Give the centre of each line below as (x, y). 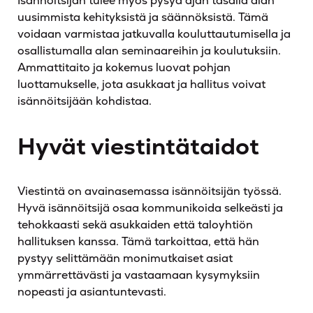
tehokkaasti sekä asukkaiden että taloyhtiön (135, 225)
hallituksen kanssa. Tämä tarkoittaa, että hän (138, 242)
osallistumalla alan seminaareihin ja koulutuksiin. (149, 51)
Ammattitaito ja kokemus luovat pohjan (124, 68)
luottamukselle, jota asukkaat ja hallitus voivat (141, 85)
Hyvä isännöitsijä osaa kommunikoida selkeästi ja (150, 208)
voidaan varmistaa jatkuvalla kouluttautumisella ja (154, 34)
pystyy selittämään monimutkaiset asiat (125, 259)
